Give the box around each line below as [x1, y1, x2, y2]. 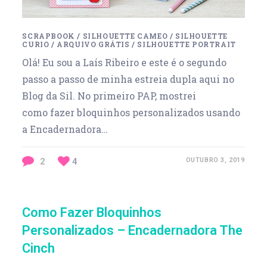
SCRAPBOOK [22, 30, 75, 41]
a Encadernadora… [22, 122, 108, 135]
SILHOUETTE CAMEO [82, 30, 168, 41]
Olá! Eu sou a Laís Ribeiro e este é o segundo [22, 55, 227, 69]
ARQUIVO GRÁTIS [57, 39, 130, 49]
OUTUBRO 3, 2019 [185, 156, 245, 164]
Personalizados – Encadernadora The [22, 222, 243, 238]
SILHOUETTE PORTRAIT [137, 39, 236, 49]
